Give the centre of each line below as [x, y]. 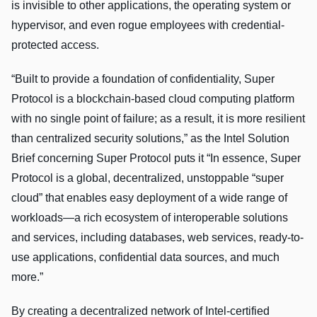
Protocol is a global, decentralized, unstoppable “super [148, 178]
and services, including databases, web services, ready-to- [157, 238]
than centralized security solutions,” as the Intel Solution [150, 139]
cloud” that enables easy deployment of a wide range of [149, 198]
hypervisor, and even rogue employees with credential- [148, 25]
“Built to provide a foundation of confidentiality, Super [143, 79]
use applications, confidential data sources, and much [145, 258]
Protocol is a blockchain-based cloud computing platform [153, 99]
